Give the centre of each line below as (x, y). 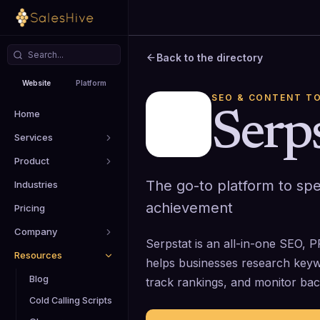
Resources (38, 255)
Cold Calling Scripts (71, 300)
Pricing (30, 208)
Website (37, 82)
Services (34, 137)
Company (36, 231)
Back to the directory (210, 57)
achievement (189, 207)
